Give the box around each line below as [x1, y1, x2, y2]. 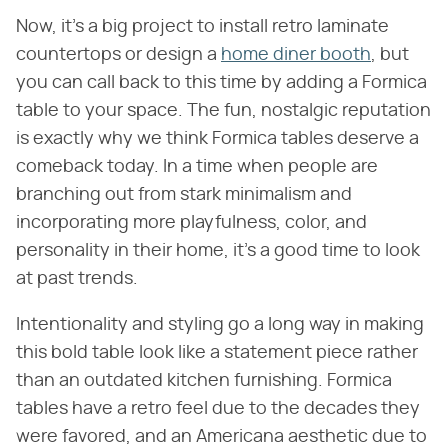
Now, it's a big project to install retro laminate [16, 17, 389, 36]
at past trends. [16, 269, 138, 288]
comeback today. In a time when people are [16, 157, 378, 176]
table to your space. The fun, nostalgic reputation [16, 101, 431, 120]
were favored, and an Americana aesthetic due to [16, 427, 427, 446]
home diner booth [221, 45, 371, 64]
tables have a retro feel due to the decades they [16, 399, 420, 418]
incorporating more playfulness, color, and [16, 213, 367, 232]
